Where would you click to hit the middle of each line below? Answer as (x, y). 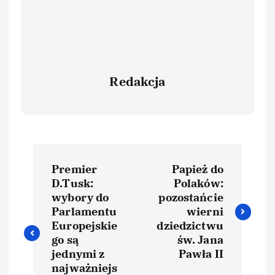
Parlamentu (84, 211)
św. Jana (200, 239)
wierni (205, 211)
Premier (75, 169)
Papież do (197, 169)
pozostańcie (191, 197)
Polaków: (198, 183)
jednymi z (78, 254)
